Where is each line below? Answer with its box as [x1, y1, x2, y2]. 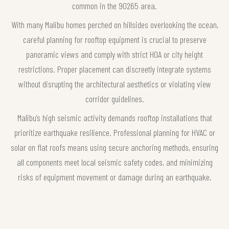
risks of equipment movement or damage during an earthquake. [17, 171, 212, 182]
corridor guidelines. [85, 93, 144, 104]
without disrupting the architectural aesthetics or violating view [18, 78, 211, 89]
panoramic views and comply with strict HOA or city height [26, 48, 203, 60]
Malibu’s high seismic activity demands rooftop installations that [17, 111, 212, 123]
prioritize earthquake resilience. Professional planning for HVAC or [14, 126, 215, 138]
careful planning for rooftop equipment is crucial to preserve [22, 33, 207, 45]
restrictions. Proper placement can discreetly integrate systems [18, 63, 211, 75]
